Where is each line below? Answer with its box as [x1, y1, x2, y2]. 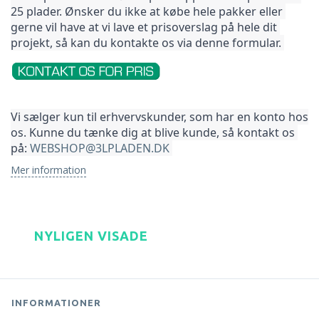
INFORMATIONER [11, 297, 101, 308]
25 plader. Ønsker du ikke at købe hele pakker [11, 3, 259, 19]
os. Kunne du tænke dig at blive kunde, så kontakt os [11, 124, 295, 140]
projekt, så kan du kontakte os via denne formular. [11, 34, 284, 51]
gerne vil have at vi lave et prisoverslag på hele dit [11, 19, 277, 35]
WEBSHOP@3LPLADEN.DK [30, 140, 169, 156]
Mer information [11, 162, 86, 177]
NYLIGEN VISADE [34, 228, 148, 243]
